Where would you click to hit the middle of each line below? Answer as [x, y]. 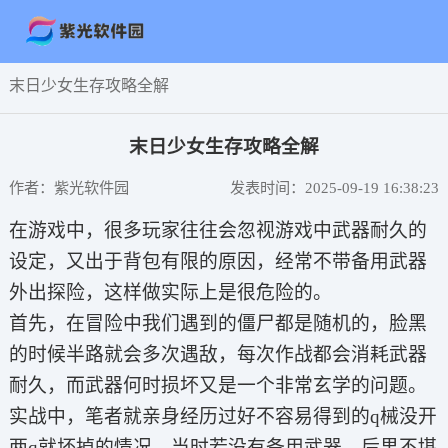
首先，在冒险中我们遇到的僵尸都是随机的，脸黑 [217, 324]
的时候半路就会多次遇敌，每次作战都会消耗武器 [217, 355]
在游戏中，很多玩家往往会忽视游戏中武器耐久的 [217, 231]
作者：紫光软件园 [68, 188]
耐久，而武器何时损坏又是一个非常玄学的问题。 [217, 386]
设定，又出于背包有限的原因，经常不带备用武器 [217, 262]
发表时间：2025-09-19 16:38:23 [335, 188]
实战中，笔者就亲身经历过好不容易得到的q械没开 [222, 417]
